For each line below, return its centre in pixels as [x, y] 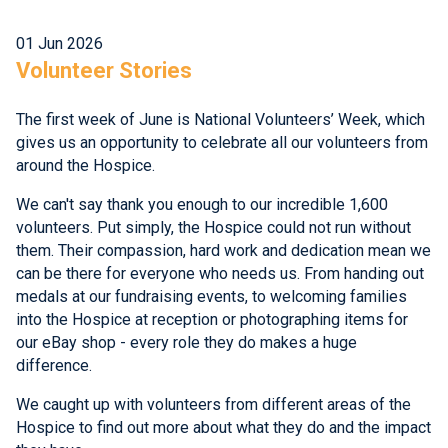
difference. [56, 366]
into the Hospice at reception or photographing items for [212, 320]
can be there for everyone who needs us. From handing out [220, 274]
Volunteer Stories [104, 71]
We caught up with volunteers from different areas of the [213, 405]
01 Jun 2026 [59, 44]
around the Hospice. [85, 166]
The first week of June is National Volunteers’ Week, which [220, 120]
